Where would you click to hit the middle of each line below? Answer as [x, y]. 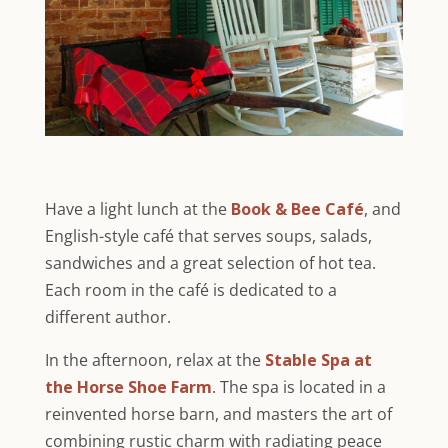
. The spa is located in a [298, 387]
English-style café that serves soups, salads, [208, 236]
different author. [107, 317]
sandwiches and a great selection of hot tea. [210, 263]
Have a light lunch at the [137, 209]
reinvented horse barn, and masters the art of [218, 414]
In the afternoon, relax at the [152, 360]
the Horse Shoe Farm [128, 387]
